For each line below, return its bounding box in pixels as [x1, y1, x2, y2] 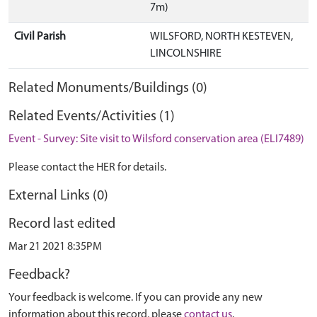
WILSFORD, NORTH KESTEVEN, [150, 31, 293, 43]
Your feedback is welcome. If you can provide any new [8, 292, 263, 304]
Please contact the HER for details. [8, 162, 166, 174]
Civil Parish [14, 31, 66, 43]
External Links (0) [8, 189, 108, 204]
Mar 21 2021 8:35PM [8, 241, 102, 253]
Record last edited [8, 217, 115, 232]
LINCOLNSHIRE [150, 48, 221, 60]
